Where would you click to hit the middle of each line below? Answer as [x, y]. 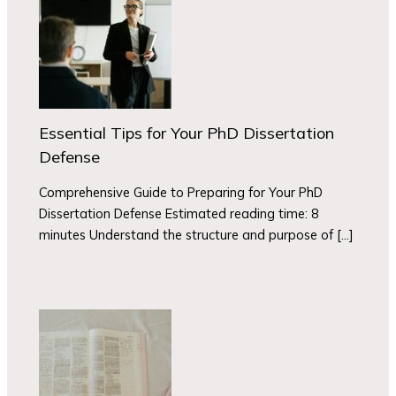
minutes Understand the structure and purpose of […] [197, 234]
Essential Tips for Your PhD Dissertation [187, 133]
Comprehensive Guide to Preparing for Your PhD [181, 192]
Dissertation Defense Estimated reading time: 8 [179, 213]
